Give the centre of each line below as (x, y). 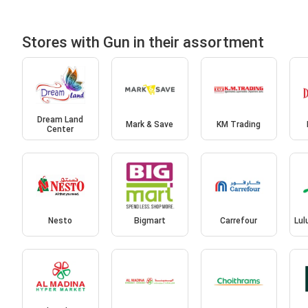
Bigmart (150, 220)
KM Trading (239, 125)
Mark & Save (150, 125)
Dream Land (60, 120)
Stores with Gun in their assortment (143, 42)
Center (60, 130)
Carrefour (239, 220)
